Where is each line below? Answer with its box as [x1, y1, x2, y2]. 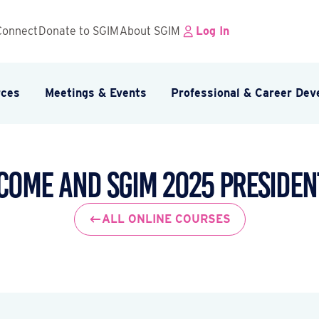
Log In [196, 24, 229, 38]
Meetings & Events [44, 86, 147, 100]
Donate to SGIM [38, 24, 119, 38]
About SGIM [120, 24, 180, 38]
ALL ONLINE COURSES [101, 212, 231, 226]
